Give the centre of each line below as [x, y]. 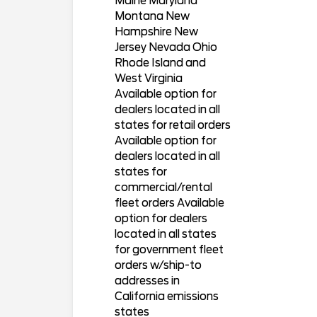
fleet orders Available [169, 203]
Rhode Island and [160, 63]
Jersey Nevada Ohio [166, 48]
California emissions [166, 297]
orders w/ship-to [158, 266]
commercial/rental [163, 188]
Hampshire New [156, 32]
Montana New [152, 17]
